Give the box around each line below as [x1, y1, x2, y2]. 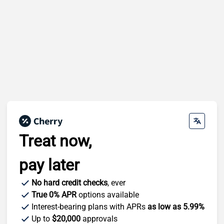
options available [76, 189, 139, 199]
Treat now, [19, 131, 91, 150]
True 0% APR [31, 189, 76, 199]
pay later [19, 155, 79, 174]
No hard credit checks [31, 177, 107, 187]
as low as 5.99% [147, 201, 204, 211]
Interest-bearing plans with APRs [31, 201, 147, 211]
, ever [107, 177, 125, 187]
